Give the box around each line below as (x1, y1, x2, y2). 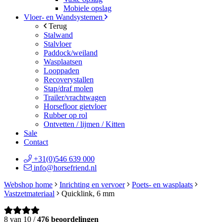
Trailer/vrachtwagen (44, 93, 106, 102)
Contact (24, 138, 48, 146)
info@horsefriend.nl (32, 164, 97, 172)
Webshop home (4, 180, 53, 189)
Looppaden (44, 66, 79, 75)
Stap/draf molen (44, 84, 93, 93)
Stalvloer (44, 40, 71, 48)
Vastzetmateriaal (4, 189, 55, 198)
